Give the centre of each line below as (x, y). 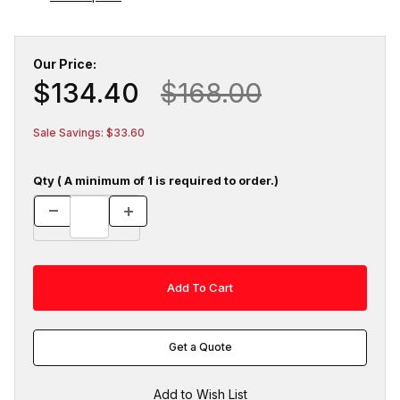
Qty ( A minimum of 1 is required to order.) (156, 180)
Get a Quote (200, 347)
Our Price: (65, 63)
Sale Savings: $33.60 (89, 132)
